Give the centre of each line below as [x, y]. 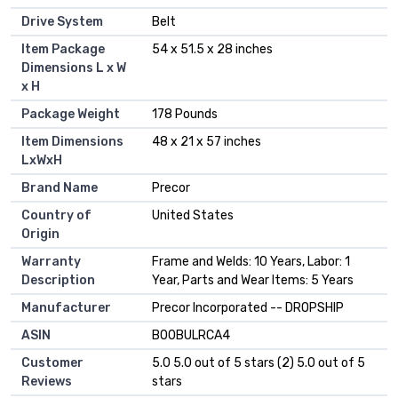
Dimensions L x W [74, 68]
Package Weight [71, 114]
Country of [56, 215]
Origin [40, 234]
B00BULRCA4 [191, 335]
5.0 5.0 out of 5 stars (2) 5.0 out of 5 [259, 362]
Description [58, 280]
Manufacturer [66, 307]
